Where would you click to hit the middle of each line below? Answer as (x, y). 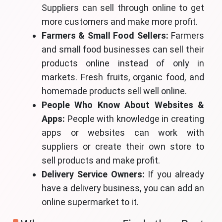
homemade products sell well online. (114, 91)
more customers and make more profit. (120, 22)
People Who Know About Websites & (123, 105)
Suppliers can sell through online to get (123, 8)
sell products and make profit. (101, 161)
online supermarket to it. (91, 202)
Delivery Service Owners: (93, 174)
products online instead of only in (123, 63)
